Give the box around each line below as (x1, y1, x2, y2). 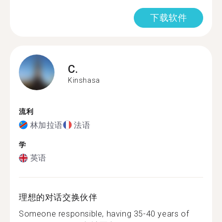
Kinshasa (68, 76, 100, 84)
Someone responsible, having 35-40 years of (19, 209, 189, 219)
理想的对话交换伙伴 (19, 192, 98, 202)
